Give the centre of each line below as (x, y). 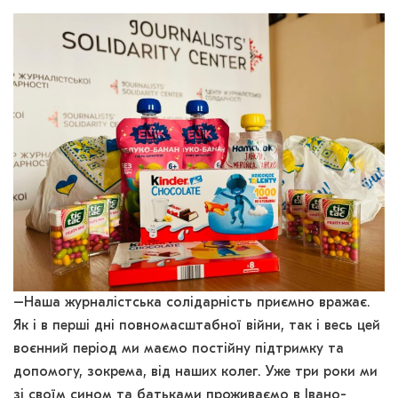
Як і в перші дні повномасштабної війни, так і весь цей (197, 326)
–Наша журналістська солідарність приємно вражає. (192, 303)
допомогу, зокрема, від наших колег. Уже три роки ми (195, 373)
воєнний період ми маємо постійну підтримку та (179, 350)
